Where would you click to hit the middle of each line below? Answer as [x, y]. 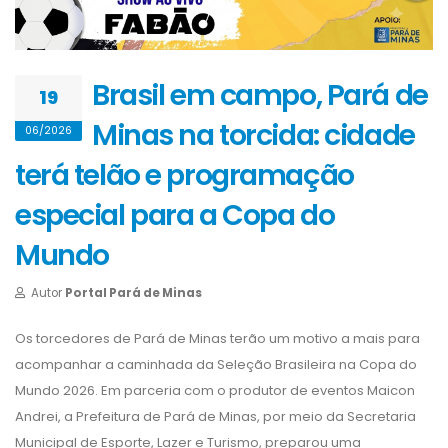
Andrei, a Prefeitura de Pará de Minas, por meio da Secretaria [215, 416]
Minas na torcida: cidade [253, 134]
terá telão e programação [184, 174]
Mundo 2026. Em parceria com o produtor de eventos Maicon [215, 390]
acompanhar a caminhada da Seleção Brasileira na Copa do [216, 364]
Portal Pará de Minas [133, 292]
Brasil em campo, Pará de [260, 94]
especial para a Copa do [175, 214]
